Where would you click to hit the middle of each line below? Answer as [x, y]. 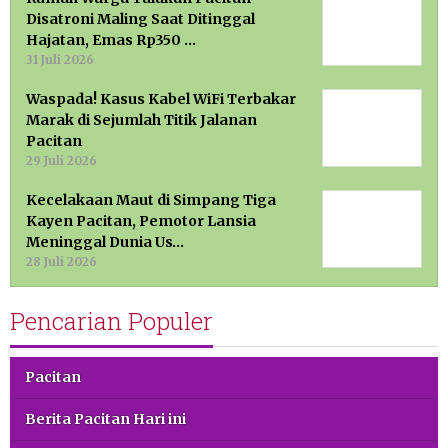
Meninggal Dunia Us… [105, 242]
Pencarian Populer [111, 321]
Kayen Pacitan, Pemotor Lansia [141, 221]
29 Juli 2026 [61, 161]
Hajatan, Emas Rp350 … [111, 40]
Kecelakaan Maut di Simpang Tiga [151, 200]
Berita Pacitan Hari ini [105, 419]
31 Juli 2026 [60, 60]
